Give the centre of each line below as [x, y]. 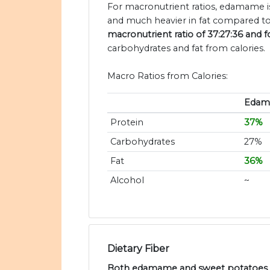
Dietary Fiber [138, 249]
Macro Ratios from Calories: [168, 76]
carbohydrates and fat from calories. [186, 49]
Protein [127, 123]
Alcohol [127, 181]
